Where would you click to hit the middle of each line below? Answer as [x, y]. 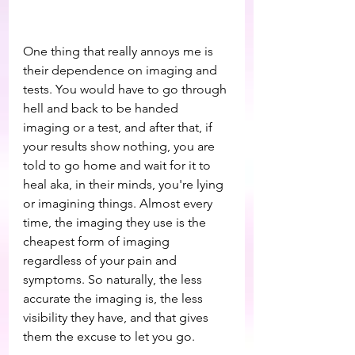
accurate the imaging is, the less [115, 298]
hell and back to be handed [102, 108]
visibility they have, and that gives [117, 317]
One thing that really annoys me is [120, 51]
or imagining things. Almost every [119, 203]
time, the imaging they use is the [116, 222]
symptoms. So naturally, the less [114, 279]
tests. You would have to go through [126, 89]
